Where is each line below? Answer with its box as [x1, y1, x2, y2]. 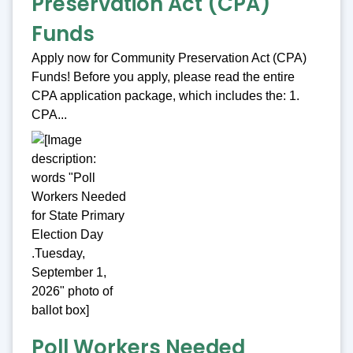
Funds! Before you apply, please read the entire [32, 70, 295, 84]
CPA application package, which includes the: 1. [32, 89, 299, 103]
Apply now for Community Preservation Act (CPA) [32, 51, 307, 65]
